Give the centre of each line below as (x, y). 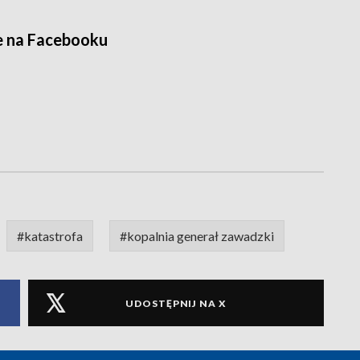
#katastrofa (50, 236)
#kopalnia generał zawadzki (197, 236)
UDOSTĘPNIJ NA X (176, 303)
